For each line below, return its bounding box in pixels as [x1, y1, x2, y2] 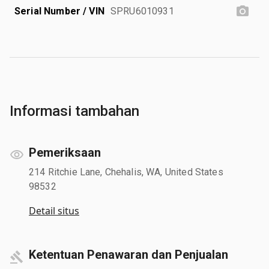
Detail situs [29, 204, 79, 217]
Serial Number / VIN [14, 5, 104, 17]
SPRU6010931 [110, 5, 174, 17]
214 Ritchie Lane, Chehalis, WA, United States [29, 166, 223, 178]
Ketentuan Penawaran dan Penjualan [29, 247, 228, 262]
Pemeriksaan [29, 145, 101, 160]
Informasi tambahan [10, 102, 139, 119]
